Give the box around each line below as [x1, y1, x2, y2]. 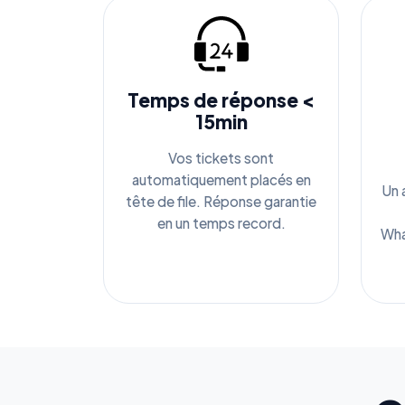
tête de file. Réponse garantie [126, 192, 316, 210]
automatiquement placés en [131, 170, 311, 188]
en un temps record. [156, 213, 286, 231]
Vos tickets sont [168, 148, 274, 166]
